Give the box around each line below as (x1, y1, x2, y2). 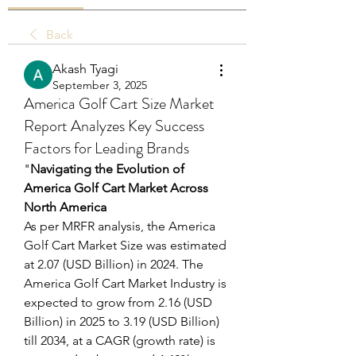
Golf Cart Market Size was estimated (24, 238, 226, 253)
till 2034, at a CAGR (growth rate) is (24, 333, 215, 348)
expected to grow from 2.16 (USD (24, 295, 212, 310)
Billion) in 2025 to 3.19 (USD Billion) (24, 314, 219, 329)
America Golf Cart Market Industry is (24, 276, 226, 291)
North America (24, 199, 106, 215)
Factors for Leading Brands (24, 137, 189, 160)
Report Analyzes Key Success (24, 114, 204, 137)
